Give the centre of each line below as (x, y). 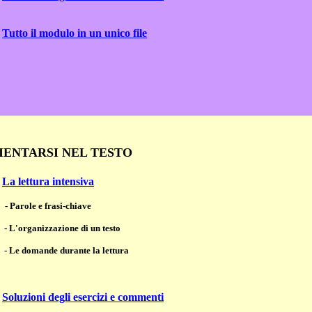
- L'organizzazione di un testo (62, 228)
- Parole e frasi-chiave (48, 205)
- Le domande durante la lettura (67, 250)
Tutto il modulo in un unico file (75, 33)
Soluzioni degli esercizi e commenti (83, 297)
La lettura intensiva (48, 181)
